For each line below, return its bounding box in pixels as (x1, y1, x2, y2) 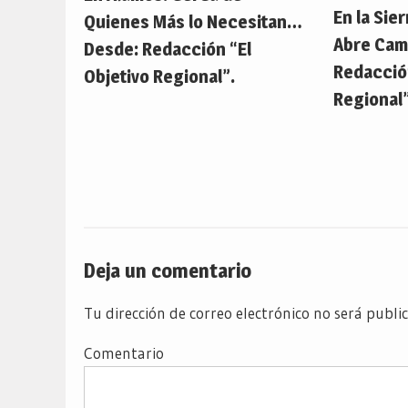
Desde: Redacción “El (84, 37, 251, 60)
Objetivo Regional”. (84, 65, 235, 87)
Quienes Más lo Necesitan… (84, 10, 302, 33)
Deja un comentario (84, 259, 251, 283)
